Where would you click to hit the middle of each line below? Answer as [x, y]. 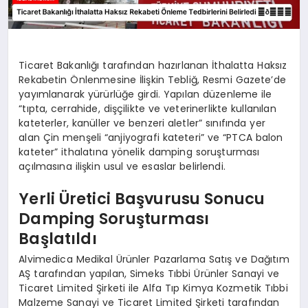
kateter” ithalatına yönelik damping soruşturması [139, 152]
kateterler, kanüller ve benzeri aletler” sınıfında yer [142, 123]
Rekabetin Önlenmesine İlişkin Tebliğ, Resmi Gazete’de [152, 79]
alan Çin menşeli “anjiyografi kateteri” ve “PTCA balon [151, 137]
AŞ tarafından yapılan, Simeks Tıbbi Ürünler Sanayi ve [149, 273]
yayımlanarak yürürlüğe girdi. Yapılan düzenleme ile [145, 94]
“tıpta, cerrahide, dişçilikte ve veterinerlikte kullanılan [147, 108]
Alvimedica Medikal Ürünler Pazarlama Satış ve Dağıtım [154, 259]
